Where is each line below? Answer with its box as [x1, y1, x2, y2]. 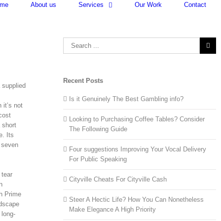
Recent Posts [63, 76, 104, 84]
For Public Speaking [69, 155, 127, 163]
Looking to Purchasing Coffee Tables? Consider [69, 115, 205, 123]
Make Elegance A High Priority [69, 205, 156, 213]
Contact [184, 1, 206, 8]
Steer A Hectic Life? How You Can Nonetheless [69, 195, 204, 203]
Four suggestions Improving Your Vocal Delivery [69, 145, 207, 153]
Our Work [135, 1, 162, 8]
